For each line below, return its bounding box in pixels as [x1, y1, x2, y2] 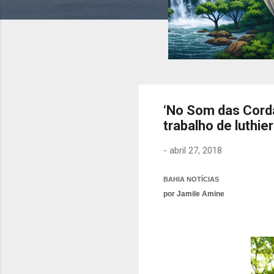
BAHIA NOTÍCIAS [163, 175, 219, 183]
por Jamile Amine [163, 189, 224, 198]
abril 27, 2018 [169, 145, 222, 156]
